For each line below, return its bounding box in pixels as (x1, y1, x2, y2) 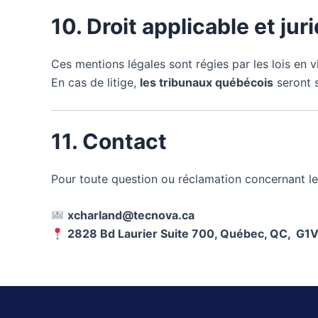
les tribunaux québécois (140, 75, 273, 90)
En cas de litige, (51, 75, 140, 90)
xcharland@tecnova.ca (67, 208, 195, 223)
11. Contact (51, 128, 167, 154)
